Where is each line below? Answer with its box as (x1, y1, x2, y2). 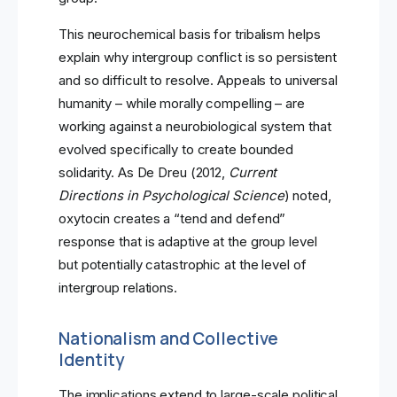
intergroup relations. (58, 279, 177, 297)
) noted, (284, 187, 331, 205)
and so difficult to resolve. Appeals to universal (58, 72, 339, 90)
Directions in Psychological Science (58, 187, 284, 205)
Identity (58, 348, 125, 372)
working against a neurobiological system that (58, 118, 331, 136)
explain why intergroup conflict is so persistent (58, 49, 338, 66)
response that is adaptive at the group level (58, 233, 317, 251)
